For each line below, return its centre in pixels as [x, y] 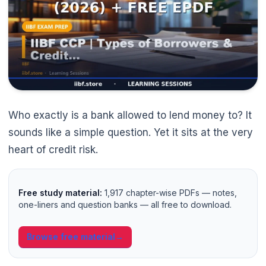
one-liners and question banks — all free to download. [125, 205]
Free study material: [60, 193]
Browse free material [71, 237]
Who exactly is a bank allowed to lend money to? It [130, 115]
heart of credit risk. [53, 150]
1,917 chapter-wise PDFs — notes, [170, 193]
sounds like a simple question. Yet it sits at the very [131, 133]
